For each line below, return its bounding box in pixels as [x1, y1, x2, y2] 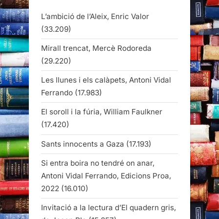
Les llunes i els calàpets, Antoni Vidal [41, 75, 171, 85]
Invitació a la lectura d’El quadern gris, [41, 202, 176, 212]
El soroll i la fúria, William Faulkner [41, 107, 162, 117]
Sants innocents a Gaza [41, 139, 124, 149]
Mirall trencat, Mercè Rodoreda [41, 44, 152, 53]
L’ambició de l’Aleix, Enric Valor [41, 12, 149, 21]
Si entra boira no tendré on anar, [41, 158, 154, 168]
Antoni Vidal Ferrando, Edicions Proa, [41, 171, 171, 180]
